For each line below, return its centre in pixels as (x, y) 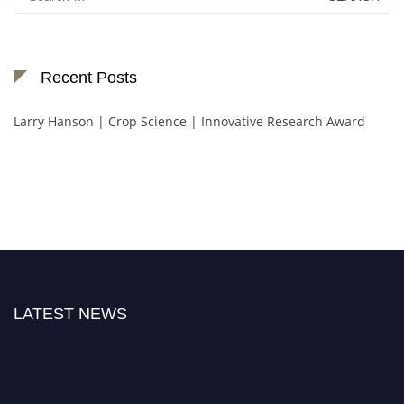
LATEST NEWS (70, 314)
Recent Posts (89, 78)
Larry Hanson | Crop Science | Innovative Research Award (189, 122)
